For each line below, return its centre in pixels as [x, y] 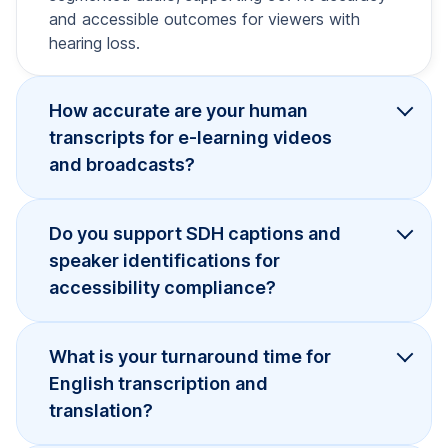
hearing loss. [94, 42]
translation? [101, 410]
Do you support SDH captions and [195, 233]
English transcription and [158, 383]
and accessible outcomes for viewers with [204, 18]
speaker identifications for [164, 260]
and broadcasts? [122, 164]
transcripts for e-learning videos [190, 137]
